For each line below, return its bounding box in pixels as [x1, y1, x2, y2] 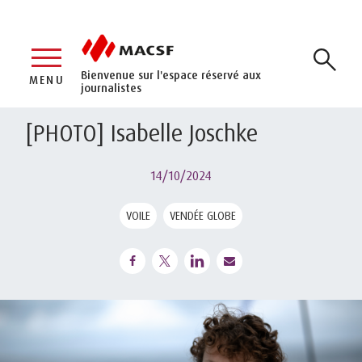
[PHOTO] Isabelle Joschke [26, 118, 258, 147]
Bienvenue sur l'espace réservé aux [81, 67, 261, 82]
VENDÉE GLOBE [170, 208, 236, 222]
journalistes [81, 80, 141, 95]
